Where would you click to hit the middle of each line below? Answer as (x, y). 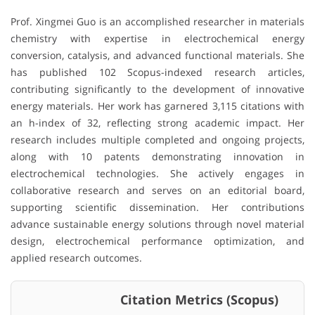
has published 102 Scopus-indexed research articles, (157, 72)
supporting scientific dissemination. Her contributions (157, 207)
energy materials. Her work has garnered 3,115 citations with (157, 105)
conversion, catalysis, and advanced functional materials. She (157, 55)
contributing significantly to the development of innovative (157, 89)
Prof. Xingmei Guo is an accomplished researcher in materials (157, 21)
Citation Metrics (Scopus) (150, 299)
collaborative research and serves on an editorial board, (157, 190)
